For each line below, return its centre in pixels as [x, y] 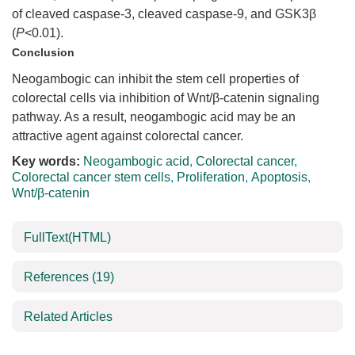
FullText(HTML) [67, 237]
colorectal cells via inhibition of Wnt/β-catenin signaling [166, 98]
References [58, 277]
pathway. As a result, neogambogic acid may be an [154, 117]
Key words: [46, 161]
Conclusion [43, 52]
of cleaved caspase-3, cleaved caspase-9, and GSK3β [164, 14]
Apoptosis [279, 177]
